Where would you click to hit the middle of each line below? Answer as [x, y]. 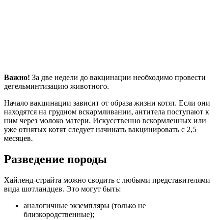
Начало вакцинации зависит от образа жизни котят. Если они [107, 103]
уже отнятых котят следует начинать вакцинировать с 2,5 [100, 130]
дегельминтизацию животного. [56, 86]
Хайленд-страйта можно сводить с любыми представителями [107, 180]
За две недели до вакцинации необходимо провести [118, 78]
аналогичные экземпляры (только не [85, 206]
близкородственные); [59, 215]
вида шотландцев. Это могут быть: [62, 189]
